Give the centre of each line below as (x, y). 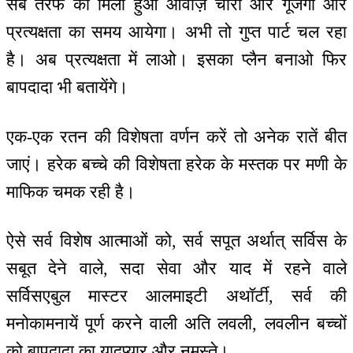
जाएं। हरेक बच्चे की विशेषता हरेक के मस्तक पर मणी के (176, 164)
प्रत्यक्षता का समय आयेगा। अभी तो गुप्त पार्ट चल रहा (176, 32)
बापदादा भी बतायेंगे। (67, 87)
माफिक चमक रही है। (71, 191)
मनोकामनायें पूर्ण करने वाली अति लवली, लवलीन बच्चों (176, 324)
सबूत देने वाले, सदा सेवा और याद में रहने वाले (176, 269)
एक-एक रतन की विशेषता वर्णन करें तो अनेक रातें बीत (176, 136)
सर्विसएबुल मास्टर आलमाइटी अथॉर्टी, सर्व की (176, 296)
